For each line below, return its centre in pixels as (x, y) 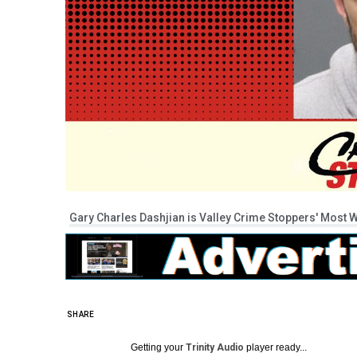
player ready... (275, 347)
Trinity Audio (215, 347)
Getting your (158, 347)
